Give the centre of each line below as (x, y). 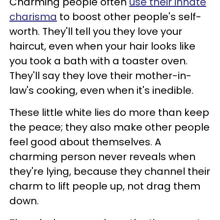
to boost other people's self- (129, 16)
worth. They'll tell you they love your (96, 31)
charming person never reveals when (102, 156)
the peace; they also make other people (110, 127)
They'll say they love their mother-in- (100, 75)
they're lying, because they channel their (110, 171)
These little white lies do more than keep (109, 112)
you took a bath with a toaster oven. (98, 61)
